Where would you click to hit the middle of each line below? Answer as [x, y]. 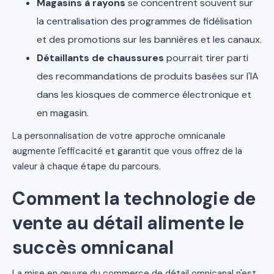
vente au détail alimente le [128, 223]
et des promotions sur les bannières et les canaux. [149, 39]
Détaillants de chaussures [100, 58]
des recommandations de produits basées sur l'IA [148, 76]
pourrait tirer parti [206, 58]
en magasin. [63, 113]
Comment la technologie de [134, 198]
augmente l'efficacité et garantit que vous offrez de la [127, 151]
